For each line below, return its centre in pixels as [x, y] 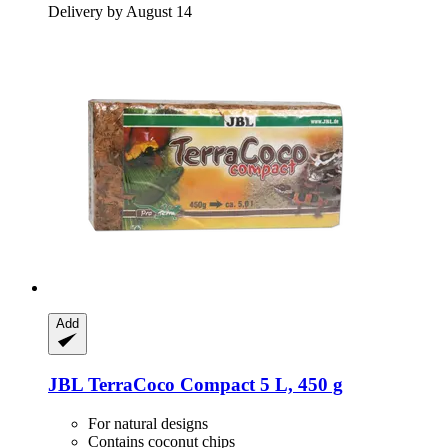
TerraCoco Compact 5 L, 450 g [213, 385]
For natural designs [148, 423]
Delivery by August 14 [120, 12]
